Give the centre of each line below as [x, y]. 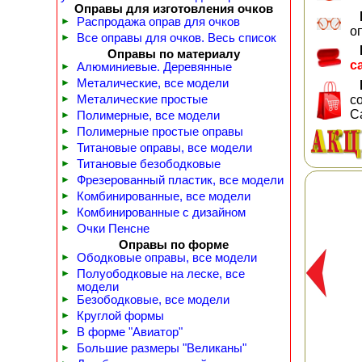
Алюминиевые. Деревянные [154, 67]
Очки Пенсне [113, 229]
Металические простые [142, 99]
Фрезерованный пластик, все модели [180, 180]
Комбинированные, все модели [164, 196]
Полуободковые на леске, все [161, 274]
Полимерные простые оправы [160, 132]
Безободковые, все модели [153, 300]
